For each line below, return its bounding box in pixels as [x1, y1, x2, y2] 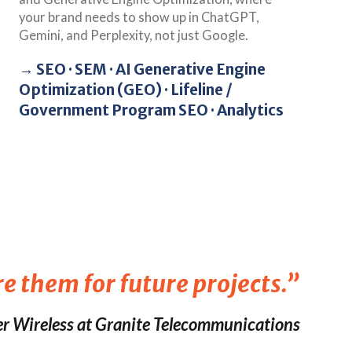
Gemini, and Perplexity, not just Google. [19, 27, 249, 43]
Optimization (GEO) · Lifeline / [19, 79, 233, 99]
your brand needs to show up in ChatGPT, [19, 9, 260, 25]
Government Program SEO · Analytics [19, 100, 284, 119]
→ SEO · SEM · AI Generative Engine [19, 59, 266, 79]
